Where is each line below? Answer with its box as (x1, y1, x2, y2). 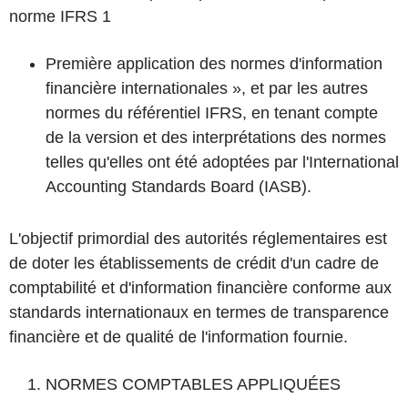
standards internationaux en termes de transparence (9, 303, 389, 321)
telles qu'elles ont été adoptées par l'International (46, 153, 399, 171)
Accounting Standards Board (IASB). (46, 178, 311, 196)
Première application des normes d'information (46, 55, 382, 73)
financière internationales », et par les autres (46, 79, 368, 97)
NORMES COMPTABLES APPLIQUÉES (46, 375, 341, 393)
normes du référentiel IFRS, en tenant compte (46, 104, 378, 122)
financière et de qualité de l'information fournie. (9, 328, 348, 346)
